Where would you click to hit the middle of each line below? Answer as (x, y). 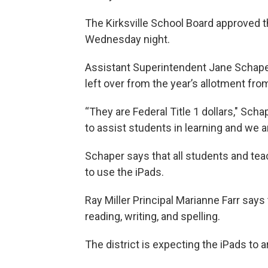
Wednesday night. (127, 39)
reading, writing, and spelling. (153, 216)
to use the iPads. (124, 172)
